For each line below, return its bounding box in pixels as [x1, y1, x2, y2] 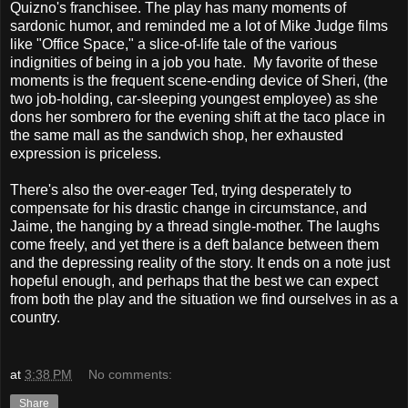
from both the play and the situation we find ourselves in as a [10, 291, 398, 307]
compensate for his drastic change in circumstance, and [10, 199, 367, 216]
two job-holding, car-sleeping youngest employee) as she [10, 90, 378, 107]
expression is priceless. [10, 145, 161, 161]
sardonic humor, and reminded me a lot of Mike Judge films [10, 17, 388, 34]
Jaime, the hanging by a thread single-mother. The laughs [10, 218, 380, 234]
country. [10, 309, 60, 325]
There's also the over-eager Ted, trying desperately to [10, 181, 352, 198]
